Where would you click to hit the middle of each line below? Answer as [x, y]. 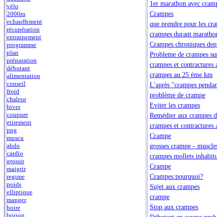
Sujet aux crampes [175, 186]
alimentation [23, 76]
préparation [22, 61]
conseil [16, 84]
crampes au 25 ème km [181, 74]
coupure [17, 115]
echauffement [24, 22]
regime [16, 177]
